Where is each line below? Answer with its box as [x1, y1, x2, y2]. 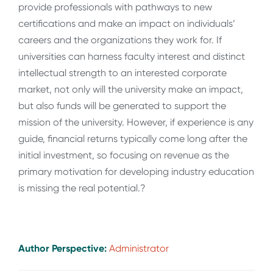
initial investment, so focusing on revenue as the [18, 149, 229, 161]
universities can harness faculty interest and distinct [18, 51, 245, 63]
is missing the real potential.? [18, 182, 146, 194]
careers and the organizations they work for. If [18, 34, 222, 46]
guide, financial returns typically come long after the [18, 133, 247, 145]
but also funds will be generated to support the [18, 100, 226, 112]
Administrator [109, 242, 169, 254]
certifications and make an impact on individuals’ [18, 18, 235, 30]
